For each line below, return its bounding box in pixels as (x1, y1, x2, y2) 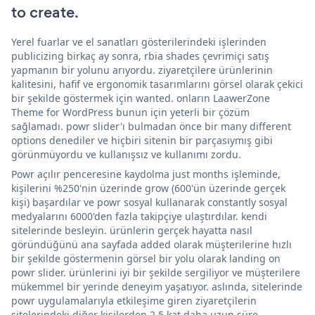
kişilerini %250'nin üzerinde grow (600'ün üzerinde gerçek (11, 181, 285, 195)
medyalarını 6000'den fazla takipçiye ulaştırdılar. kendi (11, 209, 267, 223)
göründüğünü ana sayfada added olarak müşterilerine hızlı (11, 237, 292, 251)
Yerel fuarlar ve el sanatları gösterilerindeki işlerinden (11, 34, 266, 49)
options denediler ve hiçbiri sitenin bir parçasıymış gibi (11, 133, 273, 147)
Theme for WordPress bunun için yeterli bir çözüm (11, 105, 250, 119)
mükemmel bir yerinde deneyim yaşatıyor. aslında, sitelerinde (11, 279, 302, 293)
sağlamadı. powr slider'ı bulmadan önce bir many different (11, 119, 291, 133)
